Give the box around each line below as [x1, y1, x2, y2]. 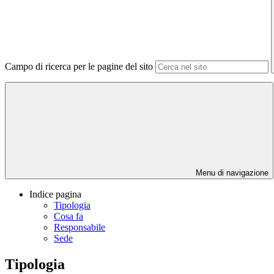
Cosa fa [54, 211, 83, 222]
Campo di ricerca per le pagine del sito [5, 61, 153, 72]
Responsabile [54, 222, 105, 233]
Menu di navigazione [193, 168, 268, 178]
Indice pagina [29, 189, 81, 200]
